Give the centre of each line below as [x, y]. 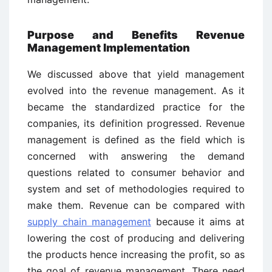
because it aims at [198, 221]
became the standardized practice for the [136, 107]
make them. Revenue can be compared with [136, 205]
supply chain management [89, 221]
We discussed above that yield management [136, 74]
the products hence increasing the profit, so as [136, 254]
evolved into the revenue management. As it [136, 90]
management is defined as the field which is [136, 139]
